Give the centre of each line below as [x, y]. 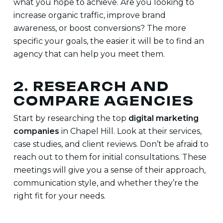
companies [36, 131]
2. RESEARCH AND [91, 86]
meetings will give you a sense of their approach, [109, 170]
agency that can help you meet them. [89, 54]
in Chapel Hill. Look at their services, [130, 131]
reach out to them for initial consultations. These [110, 157]
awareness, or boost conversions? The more [100, 28]
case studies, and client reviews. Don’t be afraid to [111, 144]
